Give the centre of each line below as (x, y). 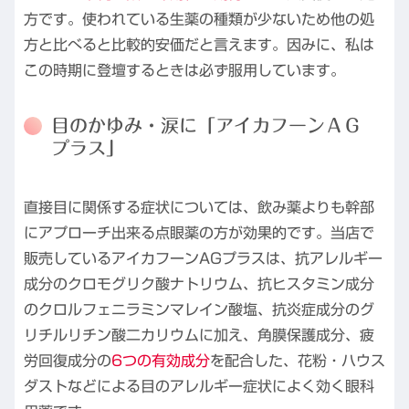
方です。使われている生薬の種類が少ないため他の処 (199, 20)
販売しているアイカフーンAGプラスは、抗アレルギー (203, 258)
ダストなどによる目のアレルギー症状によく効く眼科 (199, 386)
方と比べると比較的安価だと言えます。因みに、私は (199, 45)
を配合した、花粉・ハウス (298, 360)
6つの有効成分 (161, 360)
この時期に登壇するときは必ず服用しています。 (184, 71)
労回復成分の (68, 360)
